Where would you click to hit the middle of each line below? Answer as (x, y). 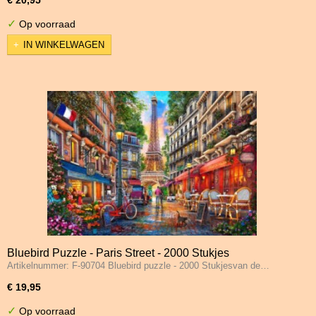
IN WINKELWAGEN (64, 45)
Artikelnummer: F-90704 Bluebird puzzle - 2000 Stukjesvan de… (138, 266)
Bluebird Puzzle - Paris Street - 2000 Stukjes (118, 253)
